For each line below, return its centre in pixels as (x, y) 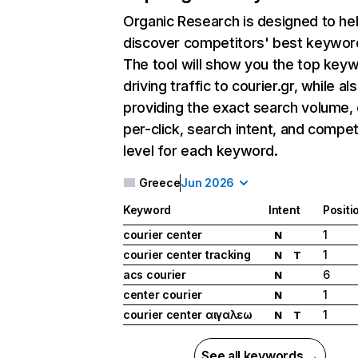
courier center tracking (187, 255)
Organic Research (181, 21)
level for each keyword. (201, 151)
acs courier (155, 275)
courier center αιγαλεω (188, 315)
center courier (163, 295)
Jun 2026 (208, 183)
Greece (160, 183)
